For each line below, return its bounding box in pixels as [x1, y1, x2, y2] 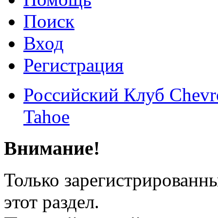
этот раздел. [4, 191, 99, 212]
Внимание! [4, 137, 100, 160]
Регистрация [23, 54, 124, 76]
